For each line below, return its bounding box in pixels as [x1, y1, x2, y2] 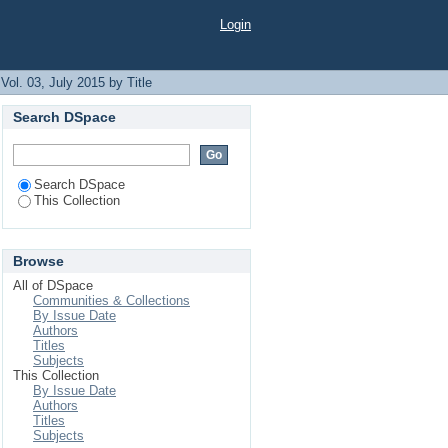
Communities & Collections [33, 293, 190, 308]
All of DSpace [13, 278, 93, 293]
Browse [13, 253, 64, 269]
